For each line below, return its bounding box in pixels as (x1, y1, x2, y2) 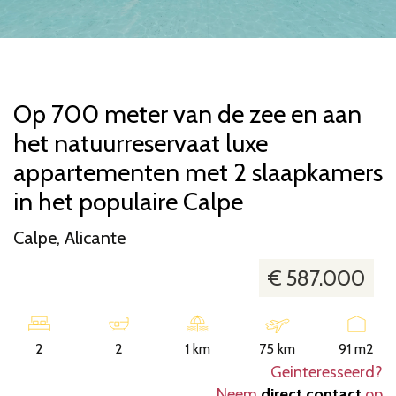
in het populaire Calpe (13, 187, 243, 217)
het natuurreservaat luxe (13, 128, 268, 159)
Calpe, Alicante (13, 227, 126, 249)
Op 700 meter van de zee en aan (13, 99, 362, 130)
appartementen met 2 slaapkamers (13, 157, 383, 188)
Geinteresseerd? (270, 362, 383, 383)
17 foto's (319, 4, 369, 22)
